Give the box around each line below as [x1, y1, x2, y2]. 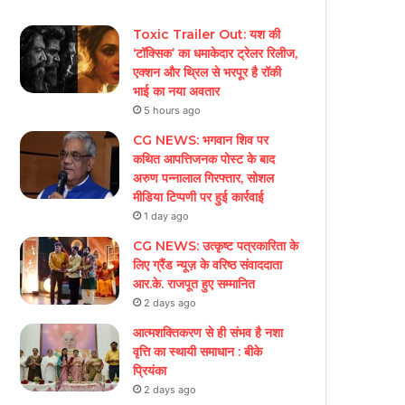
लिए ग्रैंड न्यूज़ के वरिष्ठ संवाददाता [133, 257, 283, 274]
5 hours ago [144, 104, 202, 118]
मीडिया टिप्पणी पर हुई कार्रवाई [133, 189, 265, 206]
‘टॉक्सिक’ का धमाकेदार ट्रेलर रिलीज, [133, 45, 298, 62]
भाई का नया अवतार [133, 83, 221, 100]
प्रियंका [133, 363, 167, 380]
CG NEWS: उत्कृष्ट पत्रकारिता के [133, 238, 299, 255]
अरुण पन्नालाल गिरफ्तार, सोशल [133, 170, 275, 187]
